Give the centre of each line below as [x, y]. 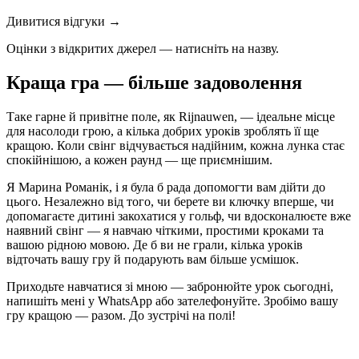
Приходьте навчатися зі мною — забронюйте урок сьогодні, [170, 287]
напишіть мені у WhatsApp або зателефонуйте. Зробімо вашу [172, 301]
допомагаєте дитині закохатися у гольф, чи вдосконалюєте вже [179, 216]
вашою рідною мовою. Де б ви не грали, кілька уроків [155, 245]
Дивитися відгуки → [64, 22]
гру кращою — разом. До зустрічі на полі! [121, 316]
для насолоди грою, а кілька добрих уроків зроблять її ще [163, 131]
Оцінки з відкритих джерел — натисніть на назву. [143, 49]
